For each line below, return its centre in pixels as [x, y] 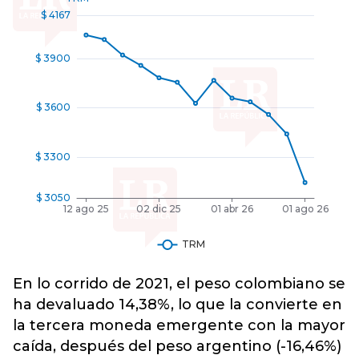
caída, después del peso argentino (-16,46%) [177, 347]
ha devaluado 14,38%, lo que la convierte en [177, 305]
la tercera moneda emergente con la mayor [179, 326]
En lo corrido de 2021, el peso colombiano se [179, 284]
